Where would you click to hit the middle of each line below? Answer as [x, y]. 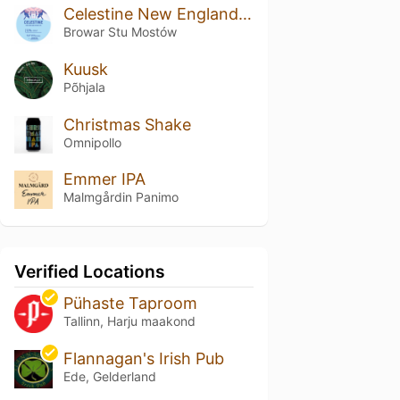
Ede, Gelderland [109, 377]
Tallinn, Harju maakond [129, 321]
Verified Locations [90, 272]
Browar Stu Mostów [120, 31]
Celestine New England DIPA [245, 13]
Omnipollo [92, 142]
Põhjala [84, 87]
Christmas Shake [127, 124]
